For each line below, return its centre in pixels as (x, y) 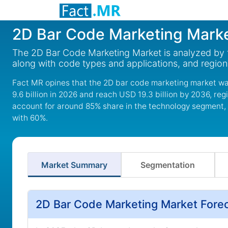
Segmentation (168, 165)
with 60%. (30, 118)
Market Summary (74, 165)
